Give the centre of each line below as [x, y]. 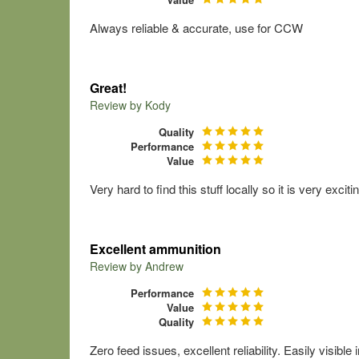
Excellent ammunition [155, 249]
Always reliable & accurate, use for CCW [196, 28]
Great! [108, 88]
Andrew [164, 266]
